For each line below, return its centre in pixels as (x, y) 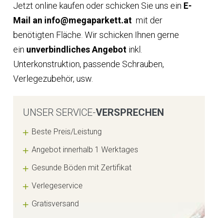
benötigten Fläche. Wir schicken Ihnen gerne (96, 35)
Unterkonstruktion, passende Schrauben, (88, 64)
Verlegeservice (57, 186)
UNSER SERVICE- (59, 113)
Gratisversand (55, 204)
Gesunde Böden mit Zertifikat (82, 168)
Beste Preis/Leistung (67, 132)
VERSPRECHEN (130, 113)
